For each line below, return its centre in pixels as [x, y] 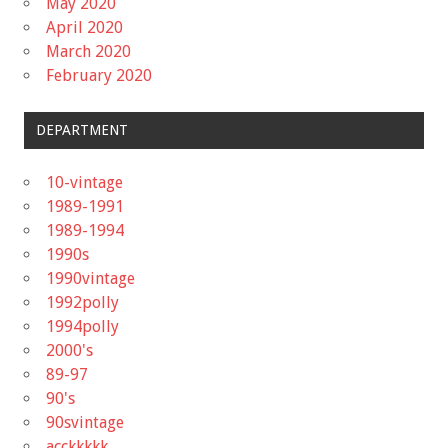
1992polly [82, 302]
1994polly [82, 326]
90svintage [85, 422]
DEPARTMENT [81, 130]
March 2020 [88, 51]
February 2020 [99, 75]
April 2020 [84, 27]
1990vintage [90, 278]
